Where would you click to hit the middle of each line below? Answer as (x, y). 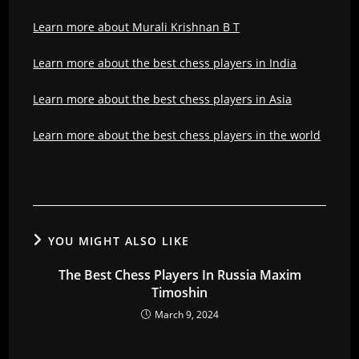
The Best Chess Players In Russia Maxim (179, 274)
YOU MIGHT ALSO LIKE (119, 240)
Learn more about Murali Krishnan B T (137, 26)
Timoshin (179, 292)
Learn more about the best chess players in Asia (163, 99)
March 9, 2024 (186, 314)
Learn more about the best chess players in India (165, 63)
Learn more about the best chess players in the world (177, 135)
